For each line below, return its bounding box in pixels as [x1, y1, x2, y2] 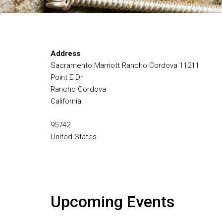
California [51, 97, 81, 106]
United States [51, 132, 97, 141]
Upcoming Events [51, 192, 174, 211]
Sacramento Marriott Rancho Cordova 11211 [51, 61, 199, 70]
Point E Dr [51, 73, 83, 82]
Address [51, 49, 80, 58]
